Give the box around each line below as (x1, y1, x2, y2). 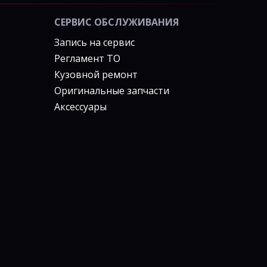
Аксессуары (54, 100, 107, 113)
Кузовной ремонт (54, 67, 138, 81)
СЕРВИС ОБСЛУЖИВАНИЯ (54, 15, 179, 29)
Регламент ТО (54, 51, 120, 65)
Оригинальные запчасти (54, 83, 169, 97)
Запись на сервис (54, 35, 135, 49)
